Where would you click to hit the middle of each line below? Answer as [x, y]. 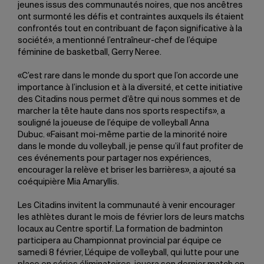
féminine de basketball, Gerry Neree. [90, 53]
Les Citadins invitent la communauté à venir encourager [126, 206]
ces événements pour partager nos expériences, [114, 159]
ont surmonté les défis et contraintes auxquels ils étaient [131, 17]
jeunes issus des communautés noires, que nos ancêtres [130, 6]
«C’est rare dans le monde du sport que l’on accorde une [128, 76]
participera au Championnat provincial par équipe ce [120, 241]
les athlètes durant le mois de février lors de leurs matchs [131, 218]
